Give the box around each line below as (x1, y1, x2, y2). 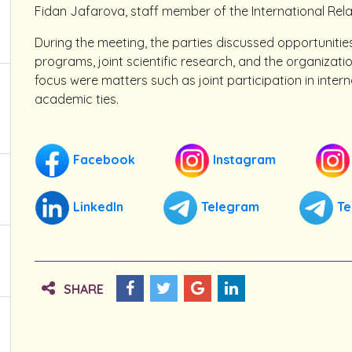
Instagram (210, 151, 276, 167)
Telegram (198, 198, 259, 214)
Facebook (70, 151, 135, 167)
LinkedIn (70, 198, 123, 214)
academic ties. (35, 91, 119, 107)
